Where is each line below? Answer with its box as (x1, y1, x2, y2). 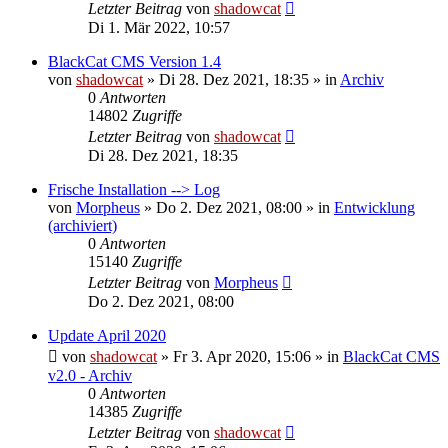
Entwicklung (334, 198, 415, 216)
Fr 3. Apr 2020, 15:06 (173, 347, 311, 365)
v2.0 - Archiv (48, 366, 132, 384)
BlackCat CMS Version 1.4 (48, 52, 221, 70)
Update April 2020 (48, 326, 166, 344)
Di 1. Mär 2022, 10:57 (88, 18, 230, 36)
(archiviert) (48, 216, 117, 234)
